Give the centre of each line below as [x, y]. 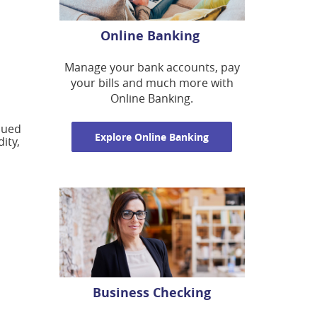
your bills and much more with [152, 83]
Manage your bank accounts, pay [152, 68]
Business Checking [152, 293]
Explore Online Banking [152, 137]
